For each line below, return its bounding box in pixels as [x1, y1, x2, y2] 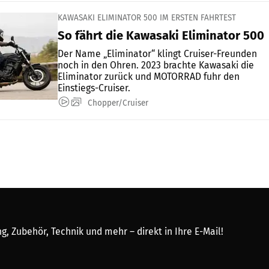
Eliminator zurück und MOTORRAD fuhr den [58, 71, 240, 83]
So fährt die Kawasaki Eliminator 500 [58, 28, 264, 43]
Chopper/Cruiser [88, 98, 148, 109]
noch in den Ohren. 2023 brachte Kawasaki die [58, 59, 254, 71]
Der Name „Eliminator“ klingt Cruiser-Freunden [58, 48, 257, 60]
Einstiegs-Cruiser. [58, 82, 130, 94]
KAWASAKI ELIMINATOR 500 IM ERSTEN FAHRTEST [58, 13, 236, 23]
